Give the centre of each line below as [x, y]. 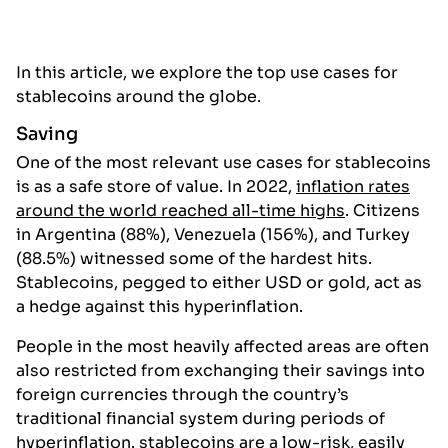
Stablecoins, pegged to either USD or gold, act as [219, 283]
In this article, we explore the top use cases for [207, 73]
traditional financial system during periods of [200, 419]
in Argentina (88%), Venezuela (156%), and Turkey [213, 235]
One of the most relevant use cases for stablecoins [223, 163]
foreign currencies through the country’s [182, 395]
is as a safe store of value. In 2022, [156, 187]
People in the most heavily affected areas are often [222, 347]
